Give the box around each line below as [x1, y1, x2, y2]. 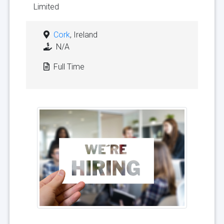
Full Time [51, 61, 84, 71]
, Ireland [70, 29, 97, 39]
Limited [33, 1, 59, 11]
